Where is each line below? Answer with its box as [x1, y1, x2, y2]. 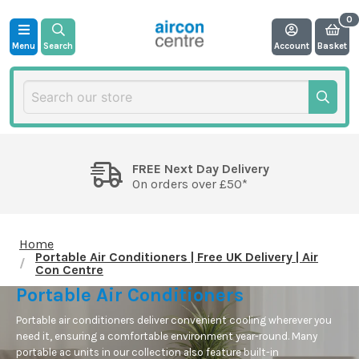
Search [43, 40, 73, 51]
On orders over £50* [131, 175, 248, 192]
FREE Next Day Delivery [131, 160, 269, 176]
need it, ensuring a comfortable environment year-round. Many [16, 329, 317, 342]
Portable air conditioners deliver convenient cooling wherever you [16, 313, 332, 326]
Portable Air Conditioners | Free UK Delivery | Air [35, 248, 318, 264]
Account [274, 40, 309, 51]
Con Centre [35, 261, 103, 277]
